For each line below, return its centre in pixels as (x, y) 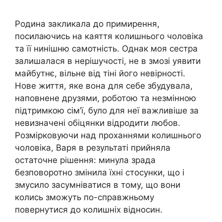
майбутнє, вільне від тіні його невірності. (100, 73)
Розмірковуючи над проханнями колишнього (108, 135)
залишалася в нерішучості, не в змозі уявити (108, 61)
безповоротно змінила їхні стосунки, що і (100, 172)
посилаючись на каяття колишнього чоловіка (109, 36)
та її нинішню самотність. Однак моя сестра (106, 48)
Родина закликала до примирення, (87, 24)
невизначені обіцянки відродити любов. (98, 123)
